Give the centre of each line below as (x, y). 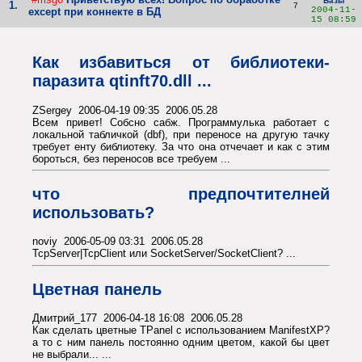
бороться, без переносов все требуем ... (131, 158)
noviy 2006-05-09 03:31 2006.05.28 (118, 242)
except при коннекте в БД (95, 12)
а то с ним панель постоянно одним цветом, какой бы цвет (181, 343)
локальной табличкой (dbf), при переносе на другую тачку (181, 134)
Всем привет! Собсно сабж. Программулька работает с (181, 122)
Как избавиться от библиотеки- (181, 62)
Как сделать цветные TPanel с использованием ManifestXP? (181, 330)
